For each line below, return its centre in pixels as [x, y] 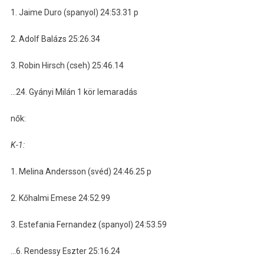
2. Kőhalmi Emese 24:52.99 [60, 198]
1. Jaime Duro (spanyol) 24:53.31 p [74, 12]
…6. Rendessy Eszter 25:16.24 [65, 251]
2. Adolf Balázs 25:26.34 [55, 39]
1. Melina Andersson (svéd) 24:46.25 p [81, 171]
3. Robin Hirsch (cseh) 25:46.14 [67, 65]
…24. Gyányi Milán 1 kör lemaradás [74, 92]
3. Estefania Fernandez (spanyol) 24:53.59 [88, 224]
